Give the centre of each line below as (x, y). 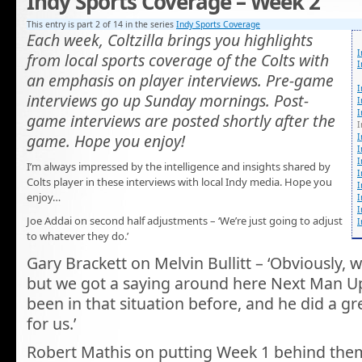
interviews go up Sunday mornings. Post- (168, 100)
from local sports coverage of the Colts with (178, 60)
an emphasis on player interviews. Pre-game (180, 80)
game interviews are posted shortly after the (181, 120)
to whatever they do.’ (78, 236)
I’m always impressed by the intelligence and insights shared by (179, 166)
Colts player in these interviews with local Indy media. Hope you (179, 181)
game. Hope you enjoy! (106, 141)
